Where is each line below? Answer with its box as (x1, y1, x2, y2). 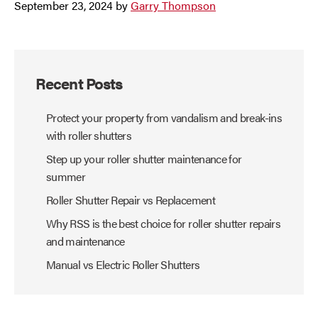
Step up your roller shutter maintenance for (46, 150, 242, 168)
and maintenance (46, 233, 125, 250)
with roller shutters (46, 127, 132, 144)
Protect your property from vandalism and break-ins (46, 109, 282, 126)
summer (46, 168, 86, 185)
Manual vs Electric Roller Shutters (46, 256, 200, 273)
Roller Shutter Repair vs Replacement (46, 192, 215, 209)
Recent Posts (35, 72, 123, 94)
